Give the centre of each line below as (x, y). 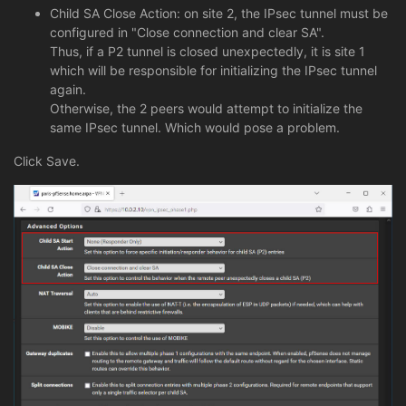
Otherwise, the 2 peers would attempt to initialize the (206, 108)
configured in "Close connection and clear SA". (187, 32)
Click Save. (47, 160)
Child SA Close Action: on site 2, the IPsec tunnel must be (219, 13)
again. (68, 89)
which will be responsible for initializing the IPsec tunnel (213, 70)
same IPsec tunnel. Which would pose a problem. (195, 127)
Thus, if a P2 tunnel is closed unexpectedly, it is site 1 (208, 51)
